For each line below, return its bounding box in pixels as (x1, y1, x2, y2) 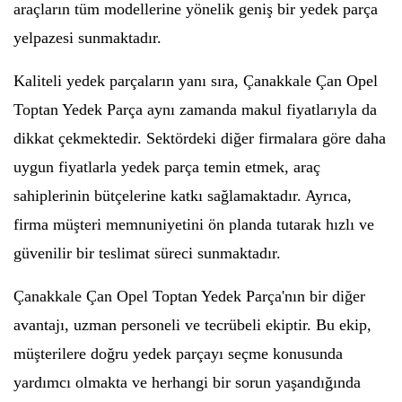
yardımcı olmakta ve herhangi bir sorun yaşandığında (13, 373, 361, 391)
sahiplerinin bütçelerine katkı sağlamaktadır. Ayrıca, (13, 187, 352, 205)
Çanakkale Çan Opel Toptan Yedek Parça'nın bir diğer (13, 287, 365, 305)
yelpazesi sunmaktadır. (13, 29, 162, 47)
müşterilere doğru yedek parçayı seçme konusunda (13, 345, 343, 363)
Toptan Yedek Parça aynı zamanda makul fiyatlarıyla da (13, 100, 377, 118)
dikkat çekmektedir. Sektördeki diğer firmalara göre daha (13, 129, 386, 147)
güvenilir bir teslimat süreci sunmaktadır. (13, 244, 281, 262)
